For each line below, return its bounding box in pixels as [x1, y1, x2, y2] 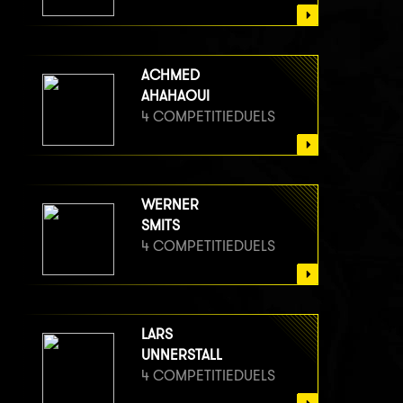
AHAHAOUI [141, 86, 210, 104]
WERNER [141, 195, 199, 213]
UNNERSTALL [141, 345, 222, 363]
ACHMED [141, 66, 200, 84]
